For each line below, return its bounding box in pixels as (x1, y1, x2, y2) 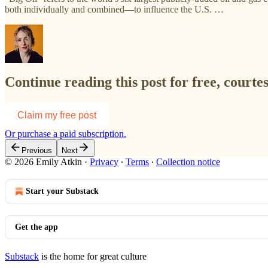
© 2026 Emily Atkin (5, 157, 82, 167)
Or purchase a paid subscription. (5, 129, 126, 139)
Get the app (15, 223, 58, 232)
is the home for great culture (39, 251, 147, 262)
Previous (22, 146, 52, 156)
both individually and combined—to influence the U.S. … (5, 4, 224, 14)
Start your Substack (26, 187, 99, 196)
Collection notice (156, 157, 220, 167)
